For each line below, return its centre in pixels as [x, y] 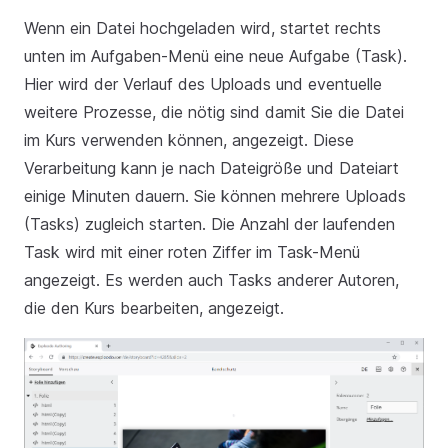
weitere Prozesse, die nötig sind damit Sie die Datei [214, 111]
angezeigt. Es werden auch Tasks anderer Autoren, [211, 279]
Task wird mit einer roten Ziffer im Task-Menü [192, 251]
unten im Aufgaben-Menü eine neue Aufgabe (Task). [215, 55]
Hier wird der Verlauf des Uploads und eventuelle [203, 83]
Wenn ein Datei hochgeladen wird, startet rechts [202, 27]
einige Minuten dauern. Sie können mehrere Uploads [215, 195]
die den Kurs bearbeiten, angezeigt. [154, 307]
